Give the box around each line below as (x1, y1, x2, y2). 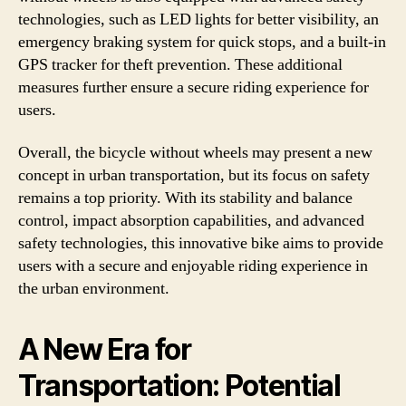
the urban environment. (18, 278, 169, 299)
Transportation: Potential (18, 368, 341, 403)
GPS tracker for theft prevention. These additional (18, 53, 343, 75)
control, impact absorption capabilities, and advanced (18, 210, 364, 231)
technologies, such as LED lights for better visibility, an (18, 8, 379, 30)
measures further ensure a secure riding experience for (18, 76, 369, 98)
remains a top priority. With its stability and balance (18, 188, 353, 208)
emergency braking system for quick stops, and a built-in (18, 31, 386, 53)
